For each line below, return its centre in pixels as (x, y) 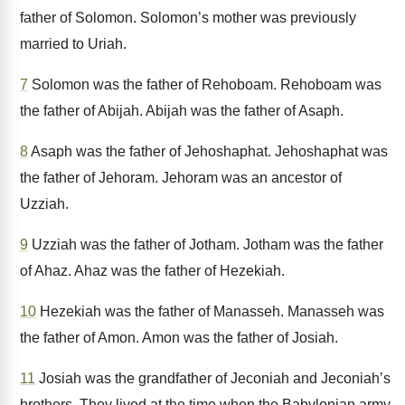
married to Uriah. (73, 44)
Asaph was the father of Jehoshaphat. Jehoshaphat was (208, 151)
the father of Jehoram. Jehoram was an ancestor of (181, 178)
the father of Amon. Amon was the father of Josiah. (179, 338)
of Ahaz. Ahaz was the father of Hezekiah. (152, 271)
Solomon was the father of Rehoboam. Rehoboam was (205, 85)
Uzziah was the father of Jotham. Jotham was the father (206, 245)
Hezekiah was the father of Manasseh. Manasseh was (210, 311)
